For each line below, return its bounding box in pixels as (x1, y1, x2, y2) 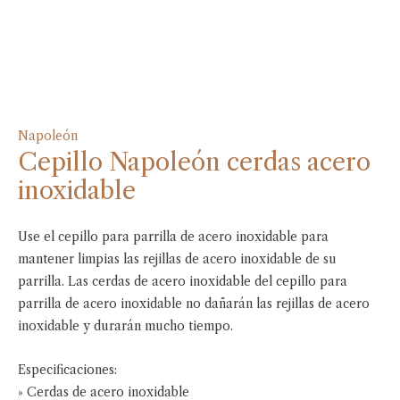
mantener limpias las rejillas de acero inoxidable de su (18, 252, 337, 268)
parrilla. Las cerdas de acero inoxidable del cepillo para (18, 274, 347, 290)
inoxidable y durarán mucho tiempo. (18, 319, 233, 335)
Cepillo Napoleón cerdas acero (18, 146, 371, 178)
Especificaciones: (18, 362, 117, 379)
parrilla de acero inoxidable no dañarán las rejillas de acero (18, 296, 370, 312)
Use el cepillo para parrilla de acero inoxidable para (18, 229, 329, 246)
